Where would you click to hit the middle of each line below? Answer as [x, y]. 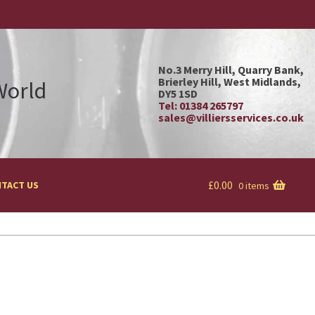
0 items [254, 186]
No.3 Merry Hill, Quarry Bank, [231, 69]
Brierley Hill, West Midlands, [230, 81]
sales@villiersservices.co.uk [231, 117]
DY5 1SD [178, 93]
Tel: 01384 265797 [201, 105]
